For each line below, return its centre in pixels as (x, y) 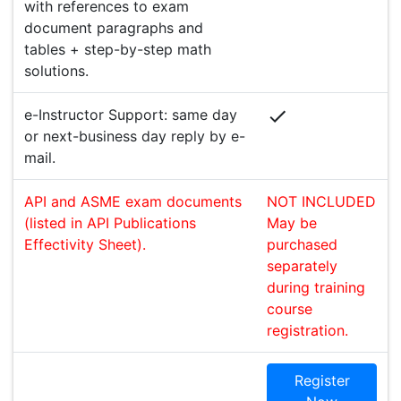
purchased (302, 244)
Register (322, 380)
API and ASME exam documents (133, 201)
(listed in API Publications (110, 223)
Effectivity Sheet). (85, 244)
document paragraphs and (114, 28)
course (290, 309)
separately (302, 266)
